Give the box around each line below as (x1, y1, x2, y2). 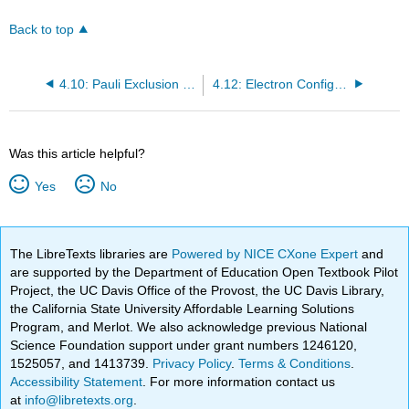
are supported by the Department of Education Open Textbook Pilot (10, 264, 399, 279)
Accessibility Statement (10, 373, 143, 389)
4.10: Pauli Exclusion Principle (182, 77, 195, 91)
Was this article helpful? (9, 145, 146, 161)
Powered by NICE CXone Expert (172, 246, 362, 261)
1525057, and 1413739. (10, 355, 153, 371)
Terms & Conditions (238, 355, 351, 371)
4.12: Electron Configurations (333, 77, 347, 91)
